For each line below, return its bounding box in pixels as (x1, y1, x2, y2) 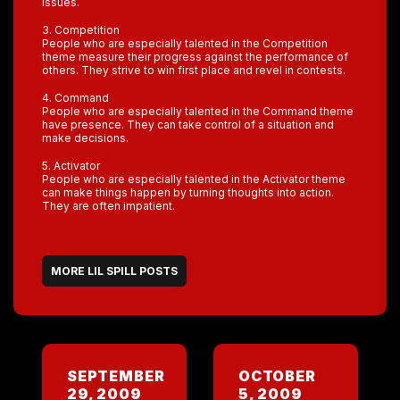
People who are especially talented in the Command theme (42, 104, 354, 118)
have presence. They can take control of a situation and (42, 118, 334, 131)
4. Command (42, 91, 109, 104)
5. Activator (42, 159, 100, 172)
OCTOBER (238, 367, 316, 385)
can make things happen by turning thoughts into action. (42, 186, 334, 199)
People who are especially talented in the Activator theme (42, 172, 346, 186)
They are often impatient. (42, 199, 175, 212)
